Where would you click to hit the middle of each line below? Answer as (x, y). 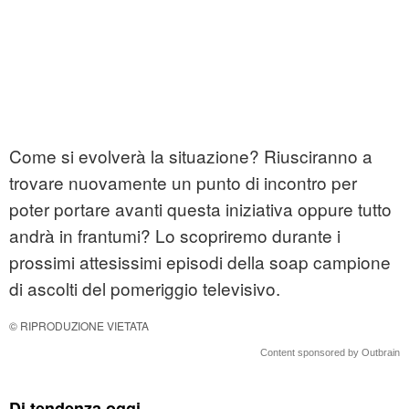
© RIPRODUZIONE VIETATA (79, 326)
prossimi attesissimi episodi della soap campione (200, 262)
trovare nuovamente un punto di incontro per (183, 183)
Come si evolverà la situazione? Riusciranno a (191, 156)
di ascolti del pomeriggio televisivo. (145, 288)
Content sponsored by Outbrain (330, 353)
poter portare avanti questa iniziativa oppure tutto (200, 209)
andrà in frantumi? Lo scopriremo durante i (175, 236)
